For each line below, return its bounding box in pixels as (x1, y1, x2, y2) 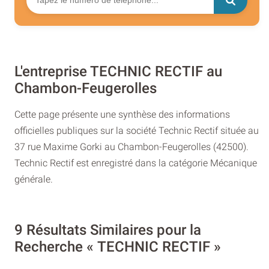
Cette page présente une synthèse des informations (14, 108, 230, 120)
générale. (14, 173, 53, 185)
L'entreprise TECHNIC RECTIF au (14, 62, 222, 80)
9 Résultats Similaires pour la (14, 222, 201, 239)
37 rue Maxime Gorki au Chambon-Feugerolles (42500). (14, 141, 249, 153)
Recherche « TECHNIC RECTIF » (14, 238, 221, 256)
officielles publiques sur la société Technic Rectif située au (14, 124, 259, 136)
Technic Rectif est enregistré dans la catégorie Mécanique (14, 157, 257, 169)
